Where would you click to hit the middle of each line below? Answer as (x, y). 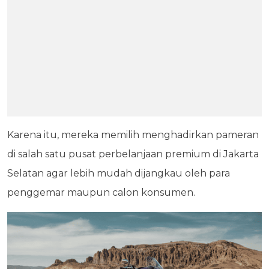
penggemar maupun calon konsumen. (101, 192)
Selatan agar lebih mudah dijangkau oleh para (119, 173)
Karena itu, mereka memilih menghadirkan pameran (133, 134)
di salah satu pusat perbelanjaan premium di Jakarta (133, 154)
